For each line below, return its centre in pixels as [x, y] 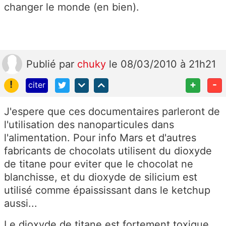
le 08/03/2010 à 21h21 [162, 64]
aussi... [21, 203]
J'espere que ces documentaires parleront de [112, 111]
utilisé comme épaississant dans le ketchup [107, 190]
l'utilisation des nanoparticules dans [89, 124]
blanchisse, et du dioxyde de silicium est [101, 177]
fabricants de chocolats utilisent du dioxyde [108, 151]
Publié [43, 64]
